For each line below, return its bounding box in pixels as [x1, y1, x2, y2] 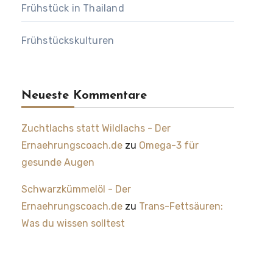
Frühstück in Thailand [21, 2, 124, 14]
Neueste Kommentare [21, 90, 147, 102]
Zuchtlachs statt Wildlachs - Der [21, 122, 171, 134]
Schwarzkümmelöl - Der [21, 183, 131, 195]
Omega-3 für [138, 140, 199, 151]
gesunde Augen [21, 157, 94, 168]
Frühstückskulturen [21, 35, 115, 46]
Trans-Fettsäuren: [138, 200, 223, 212]
